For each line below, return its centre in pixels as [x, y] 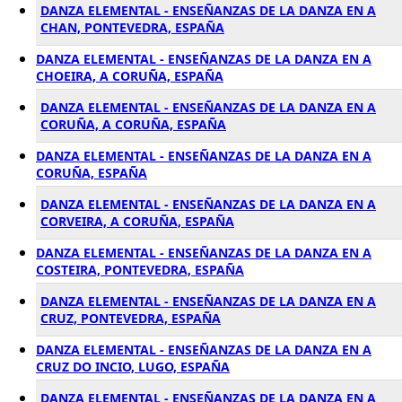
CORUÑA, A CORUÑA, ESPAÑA [133, 124]
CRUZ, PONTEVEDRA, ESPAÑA [131, 318]
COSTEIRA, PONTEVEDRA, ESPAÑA [140, 270]
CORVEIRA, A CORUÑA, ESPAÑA [137, 221]
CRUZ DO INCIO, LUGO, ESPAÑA [133, 367]
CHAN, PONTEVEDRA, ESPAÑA [132, 27]
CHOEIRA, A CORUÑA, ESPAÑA [130, 76]
